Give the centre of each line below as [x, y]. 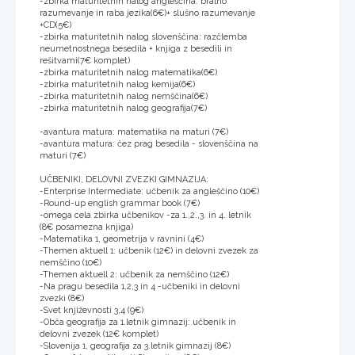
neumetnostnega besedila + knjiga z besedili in [136, 48]
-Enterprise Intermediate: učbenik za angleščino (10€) [149, 191]
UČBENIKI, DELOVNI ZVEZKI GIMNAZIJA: [124, 179]
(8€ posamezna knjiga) [86, 227]
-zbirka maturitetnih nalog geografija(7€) [123, 108]
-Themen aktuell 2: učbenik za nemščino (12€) [134, 274]
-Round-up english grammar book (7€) [120, 203]
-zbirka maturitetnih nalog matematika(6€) [128, 72]
